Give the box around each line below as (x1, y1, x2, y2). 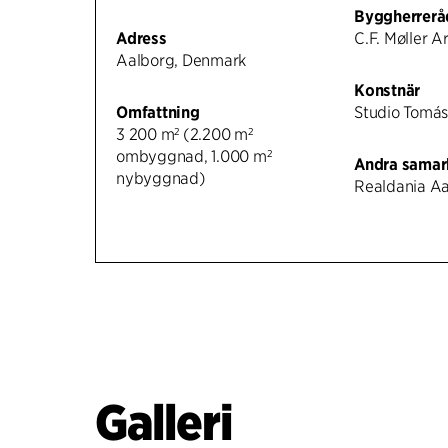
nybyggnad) (116, 168, 206, 188)
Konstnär (354, 80, 421, 100)
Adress (116, 28, 167, 48)
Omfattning (116, 102, 200, 122)
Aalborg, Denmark (116, 50, 247, 70)
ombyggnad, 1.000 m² (116, 146, 272, 166)
